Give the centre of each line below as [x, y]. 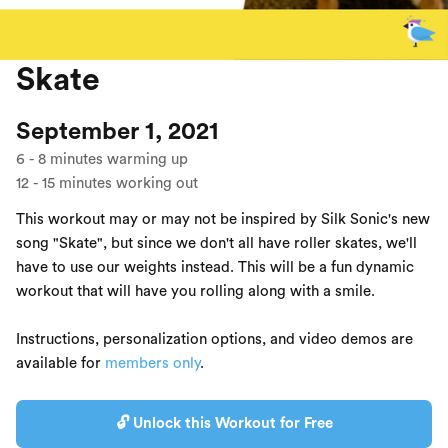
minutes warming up [119, 159]
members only [152, 363]
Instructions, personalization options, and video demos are [214, 339]
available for [60, 363]
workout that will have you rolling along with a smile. [195, 291]
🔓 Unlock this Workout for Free [224, 423]
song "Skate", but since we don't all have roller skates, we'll [216, 243]
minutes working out [128, 183]
